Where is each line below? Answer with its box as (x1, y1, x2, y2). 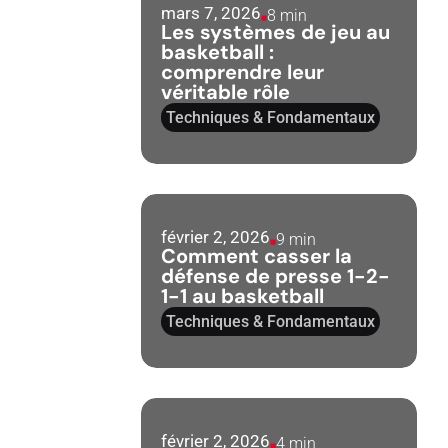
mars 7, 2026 (161, 3, 262, 23)
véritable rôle (161, 79, 291, 105)
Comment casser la (161, 243, 353, 269)
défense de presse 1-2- (161, 263, 391, 289)
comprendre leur (161, 59, 325, 85)
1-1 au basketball (161, 283, 325, 309)
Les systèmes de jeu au (161, 19, 391, 45)
